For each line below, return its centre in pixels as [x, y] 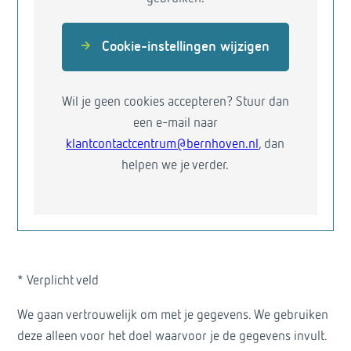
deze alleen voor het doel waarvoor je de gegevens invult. [172, 337]
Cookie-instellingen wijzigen [185, 47]
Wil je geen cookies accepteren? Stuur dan [175, 102]
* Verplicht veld [58, 281]
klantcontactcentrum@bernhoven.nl [163, 145]
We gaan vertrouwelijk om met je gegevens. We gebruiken [173, 315]
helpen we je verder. [175, 166]
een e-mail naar [175, 123]
